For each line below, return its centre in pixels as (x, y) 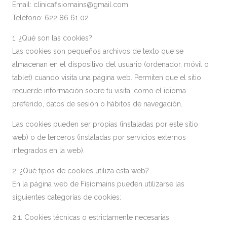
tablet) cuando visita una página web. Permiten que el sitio (107, 78)
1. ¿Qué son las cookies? (52, 38)
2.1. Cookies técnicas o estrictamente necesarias (91, 217)
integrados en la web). (48, 150)
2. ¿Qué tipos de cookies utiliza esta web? (81, 171)
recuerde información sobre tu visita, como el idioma (99, 91)
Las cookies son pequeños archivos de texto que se (98, 51)
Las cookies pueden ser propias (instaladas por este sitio (105, 124)
